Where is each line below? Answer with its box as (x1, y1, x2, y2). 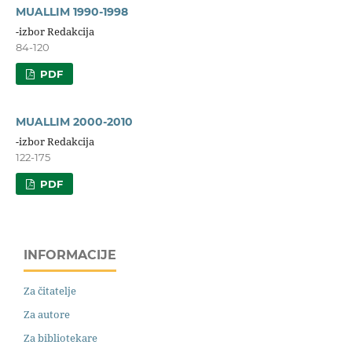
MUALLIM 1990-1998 (15, 4, 128, 19)
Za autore (24, 307, 70, 322)
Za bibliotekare (24, 331, 97, 346)
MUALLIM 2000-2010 (15, 114, 133, 129)
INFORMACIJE (24, 247, 116, 262)
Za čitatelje (24, 284, 76, 299)
